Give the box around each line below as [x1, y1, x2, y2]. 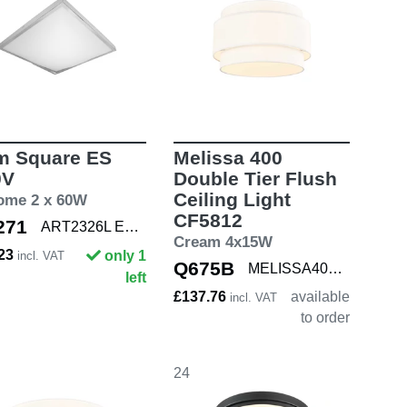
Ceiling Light [173, 189, 291, 211]
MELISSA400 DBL [327, 261, 342, 277]
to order [301, 310, 350, 326]
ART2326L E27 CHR [124, 219, 139, 235]
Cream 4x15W [173, 233, 273, 252]
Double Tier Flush [173, 168, 337, 190]
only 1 [104, 248, 146, 264]
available [291, 289, 350, 305]
